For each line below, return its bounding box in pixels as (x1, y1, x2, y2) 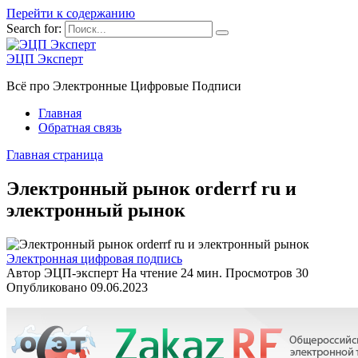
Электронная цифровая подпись (6, 251, 182, 265)
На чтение (121, 265, 177, 280)
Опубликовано (6, 280, 87, 294)
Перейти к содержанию (6, 6, 135, 20)
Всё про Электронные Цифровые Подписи (6, 79, 241, 93)
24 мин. (177, 265, 222, 280)
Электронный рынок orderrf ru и (6, 177, 296, 199)
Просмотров (225, 265, 292, 280)
